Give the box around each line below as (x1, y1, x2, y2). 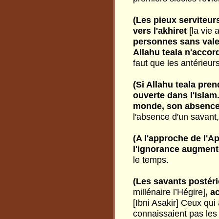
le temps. (133, 155, 169, 165)
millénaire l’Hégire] (133, 187, 205, 197)
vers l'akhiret (133, 26, 189, 36)
